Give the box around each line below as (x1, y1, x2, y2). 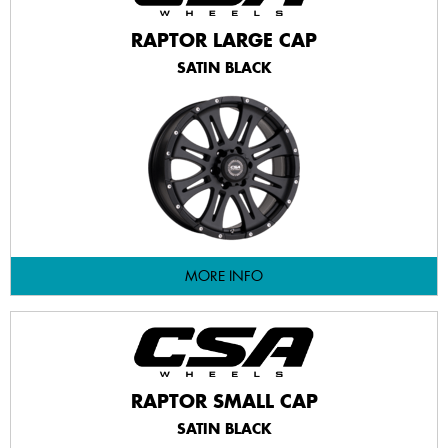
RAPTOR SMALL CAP (130, 389, 318, 413)
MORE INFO (185, 267, 263, 285)
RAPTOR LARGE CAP (131, 28, 317, 52)
